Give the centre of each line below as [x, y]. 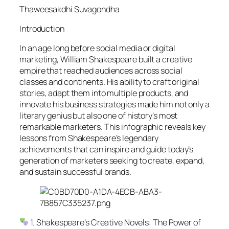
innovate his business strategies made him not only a [114, 105]
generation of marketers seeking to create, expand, [112, 161]
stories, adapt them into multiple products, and [104, 93]
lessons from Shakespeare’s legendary [89, 138]
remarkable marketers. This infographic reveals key [112, 127]
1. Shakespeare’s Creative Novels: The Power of [115, 222]
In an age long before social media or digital [97, 48]
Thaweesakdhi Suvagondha [70, 9]
